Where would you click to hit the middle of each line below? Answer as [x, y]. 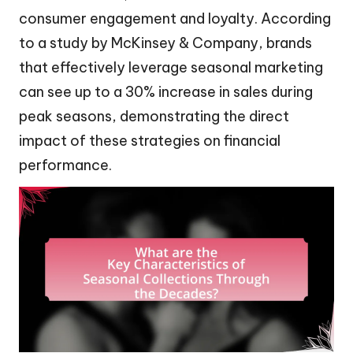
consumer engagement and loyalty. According [175, 18]
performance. [65, 165]
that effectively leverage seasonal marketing [171, 67]
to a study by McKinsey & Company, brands [165, 43]
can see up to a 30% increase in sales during [166, 91]
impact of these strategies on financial [150, 140]
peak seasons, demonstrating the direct [154, 116]
